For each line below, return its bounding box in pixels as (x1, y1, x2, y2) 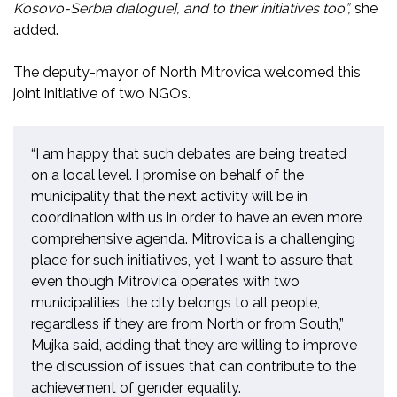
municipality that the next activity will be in (31, 187, 307, 205)
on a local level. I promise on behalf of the (31, 166, 304, 183)
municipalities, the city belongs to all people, (31, 293, 320, 311)
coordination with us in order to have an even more (31, 208, 362, 226)
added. (13, 20, 58, 38)
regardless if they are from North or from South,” (31, 315, 344, 332)
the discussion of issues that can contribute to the (31, 357, 356, 375)
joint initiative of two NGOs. (13, 84, 191, 102)
